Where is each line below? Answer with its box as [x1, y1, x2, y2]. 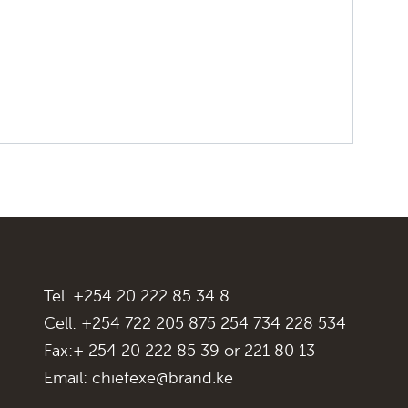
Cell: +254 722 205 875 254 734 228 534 [44, 313, 346, 332]
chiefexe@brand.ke [92, 368, 233, 387]
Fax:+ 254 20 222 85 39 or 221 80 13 [44, 341, 315, 360]
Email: [44, 368, 92, 387]
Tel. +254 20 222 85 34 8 [44, 286, 229, 305]
